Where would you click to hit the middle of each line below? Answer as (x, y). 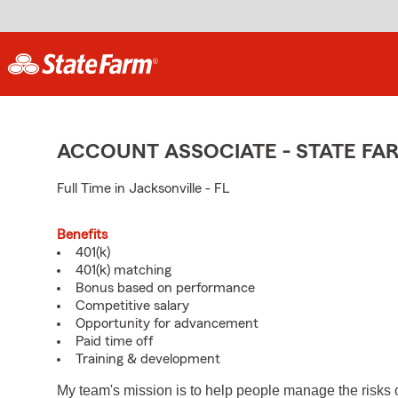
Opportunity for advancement (167, 323)
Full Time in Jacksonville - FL (143, 188)
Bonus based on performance (165, 288)
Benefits (82, 235)
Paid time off (115, 341)
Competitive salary (132, 306)
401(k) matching (123, 270)
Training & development (148, 359)
